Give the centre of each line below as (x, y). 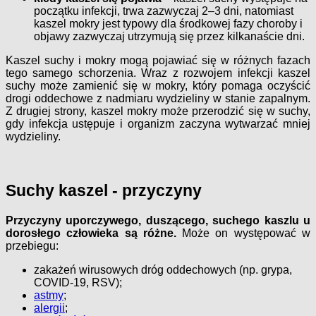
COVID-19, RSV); (78, 282)
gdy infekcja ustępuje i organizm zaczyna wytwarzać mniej (158, 123)
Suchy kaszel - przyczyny (104, 190)
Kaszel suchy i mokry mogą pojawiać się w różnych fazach (158, 60)
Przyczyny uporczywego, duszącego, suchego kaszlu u (158, 220)
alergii (49, 308)
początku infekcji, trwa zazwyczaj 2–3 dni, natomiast (164, 11)
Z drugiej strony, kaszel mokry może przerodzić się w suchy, (158, 111)
